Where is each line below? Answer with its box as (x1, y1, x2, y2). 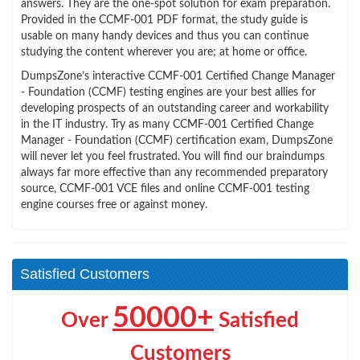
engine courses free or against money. (21, 198, 207, 211)
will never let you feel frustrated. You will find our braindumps (21, 150, 325, 162)
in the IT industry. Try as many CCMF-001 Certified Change (21, 118, 313, 130)
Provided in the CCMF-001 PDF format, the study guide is (21, 14, 308, 26)
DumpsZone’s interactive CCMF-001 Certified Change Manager (21, 70, 335, 82)
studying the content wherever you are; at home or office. (21, 46, 307, 58)
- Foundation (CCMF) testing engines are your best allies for (21, 86, 316, 98)
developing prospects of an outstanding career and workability (21, 102, 329, 114)
